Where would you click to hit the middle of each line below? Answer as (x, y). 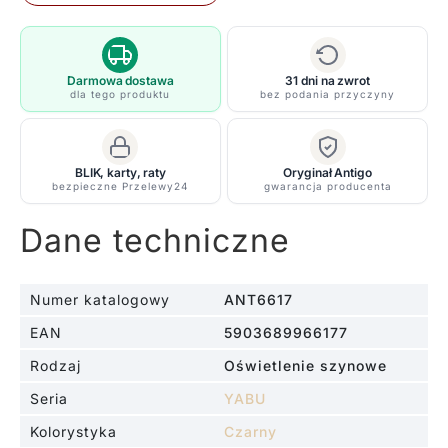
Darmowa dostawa (120, 80)
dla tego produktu (120, 93)
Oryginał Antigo (327, 172)
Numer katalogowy (99, 299)
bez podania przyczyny (328, 93)
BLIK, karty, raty (120, 172)
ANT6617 (258, 299)
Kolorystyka (73, 431)
